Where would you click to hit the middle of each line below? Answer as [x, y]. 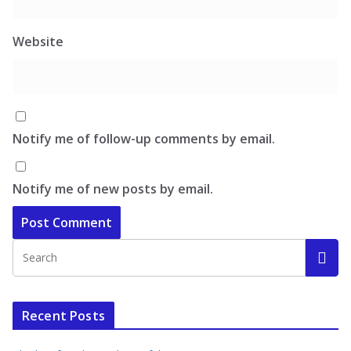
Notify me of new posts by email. [113, 189]
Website [38, 42]
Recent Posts [63, 316]
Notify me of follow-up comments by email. [144, 139]
